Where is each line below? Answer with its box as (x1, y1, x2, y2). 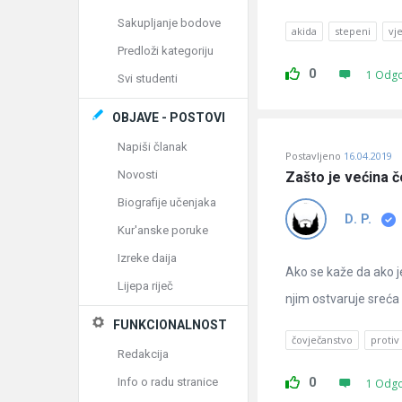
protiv (371, 333, 399, 346)
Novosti (118, 168, 158, 181)
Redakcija (118, 347, 169, 361)
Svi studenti (118, 72, 178, 85)
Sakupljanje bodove (118, 16, 221, 30)
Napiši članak (118, 140, 188, 153)
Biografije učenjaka (118, 196, 216, 209)
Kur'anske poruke (118, 223, 208, 237)
